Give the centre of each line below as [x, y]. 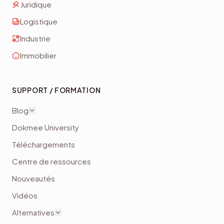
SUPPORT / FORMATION [56, 90]
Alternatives [33, 212]
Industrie [35, 38]
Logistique [39, 21]
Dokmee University [45, 127]
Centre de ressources [51, 161]
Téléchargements [43, 144]
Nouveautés [33, 178]
